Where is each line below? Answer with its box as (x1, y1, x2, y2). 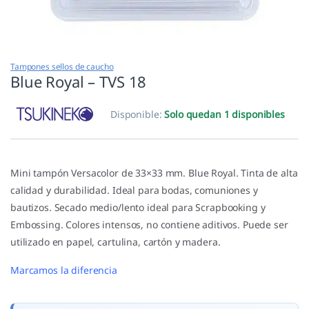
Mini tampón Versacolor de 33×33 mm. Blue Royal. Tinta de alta (10, 166, 298, 180)
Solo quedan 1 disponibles (164, 108, 285, 121)
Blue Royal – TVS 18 (10, 71, 147, 92)
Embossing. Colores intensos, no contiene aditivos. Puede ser (10, 218, 288, 232)
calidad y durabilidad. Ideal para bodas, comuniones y (10, 183, 258, 197)
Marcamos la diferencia (10, 263, 117, 277)
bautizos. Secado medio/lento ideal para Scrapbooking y (10, 201, 266, 215)
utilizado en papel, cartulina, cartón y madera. (10, 235, 221, 249)
